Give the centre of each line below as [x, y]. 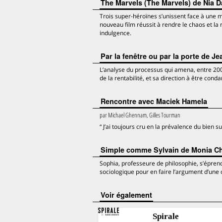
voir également [129, 195]
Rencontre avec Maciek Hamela [154, 101]
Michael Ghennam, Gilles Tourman [144, 115]
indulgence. [115, 33]
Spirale [166, 216]
